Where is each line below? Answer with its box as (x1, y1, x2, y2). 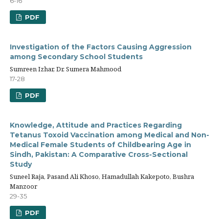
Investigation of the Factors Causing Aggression (10, 43, 192, 51)
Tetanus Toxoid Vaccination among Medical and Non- (10, 131, 209, 139)
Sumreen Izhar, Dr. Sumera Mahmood (10, 65, 121, 73)
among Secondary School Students (10, 52, 143, 61)
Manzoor (10, 182, 37, 191)
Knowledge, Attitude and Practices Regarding (10, 121, 182, 130)
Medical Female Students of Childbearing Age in (10, 140, 191, 149)
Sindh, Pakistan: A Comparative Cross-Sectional (10, 150, 188, 159)
